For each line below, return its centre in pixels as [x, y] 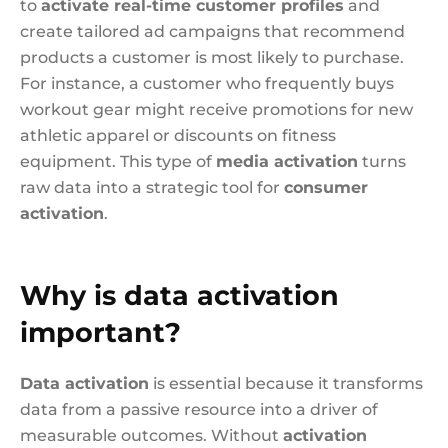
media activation [287, 161]
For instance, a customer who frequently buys [207, 83]
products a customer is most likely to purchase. [212, 57]
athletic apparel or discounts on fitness [178, 135]
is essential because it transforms [286, 383]
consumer [326, 187]
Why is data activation [179, 295]
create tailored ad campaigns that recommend [212, 31]
